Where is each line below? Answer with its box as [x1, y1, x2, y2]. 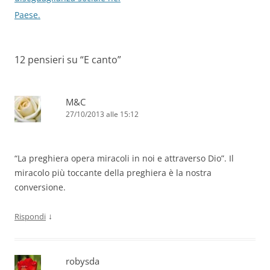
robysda [66, 255, 99, 268]
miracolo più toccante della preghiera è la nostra [14, 167, 212, 179]
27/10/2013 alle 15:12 [66, 109, 139, 120]
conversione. [14, 181, 66, 193]
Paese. [14, 9, 40, 21]
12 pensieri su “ [14, 53, 84, 67]
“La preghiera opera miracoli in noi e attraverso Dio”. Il [14, 152, 234, 165]
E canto [84, 53, 118, 67]
